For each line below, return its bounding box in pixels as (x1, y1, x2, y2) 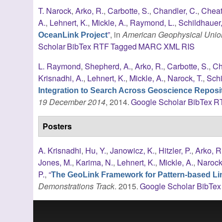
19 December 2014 (38, 96, 106, 108)
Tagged (110, 40, 137, 52)
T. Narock (38, 4, 72, 16)
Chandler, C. (153, 4, 198, 16)
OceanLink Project (38, 30, 108, 39)
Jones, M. (38, 156, 72, 168)
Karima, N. (76, 156, 113, 168)
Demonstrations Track (38, 180, 115, 192)
